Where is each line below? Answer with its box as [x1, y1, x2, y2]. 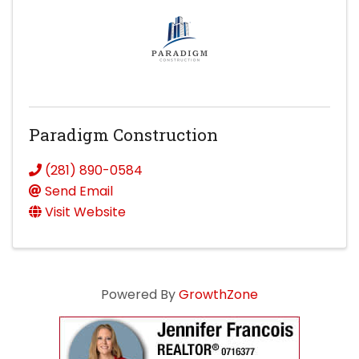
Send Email [45, 181, 113, 200]
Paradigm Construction [29, 123, 218, 146]
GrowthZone [179, 284, 258, 304]
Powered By [101, 284, 179, 304]
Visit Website [45, 202, 126, 221]
